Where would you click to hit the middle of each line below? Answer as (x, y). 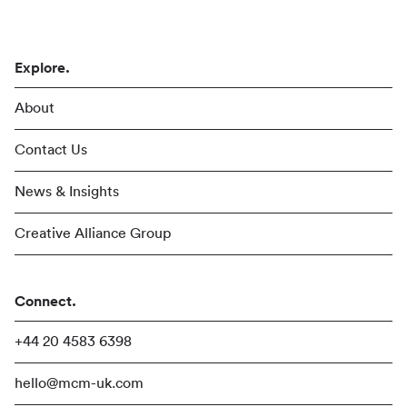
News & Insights (67, 191)
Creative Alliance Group (93, 233)
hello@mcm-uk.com (79, 383)
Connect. (45, 301)
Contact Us (51, 149)
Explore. (42, 68)
